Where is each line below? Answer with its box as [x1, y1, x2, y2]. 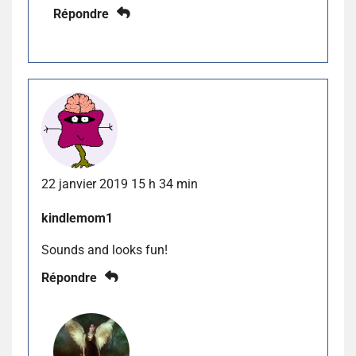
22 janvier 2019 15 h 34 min [41, 176, 198, 192]
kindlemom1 [41, 210, 113, 226]
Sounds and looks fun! [41, 242, 168, 257]
